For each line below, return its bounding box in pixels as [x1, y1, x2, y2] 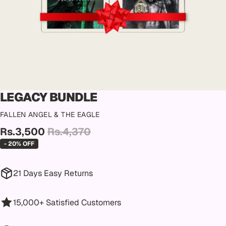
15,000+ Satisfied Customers [13, 197, 121, 208]
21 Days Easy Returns [13, 168, 93, 179]
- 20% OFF [4, 140, 34, 148]
